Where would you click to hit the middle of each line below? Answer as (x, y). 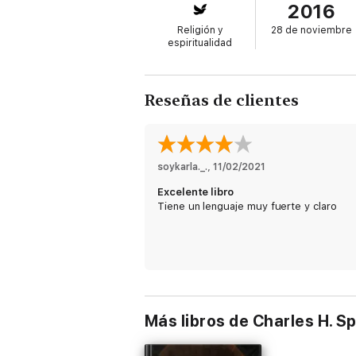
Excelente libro (196, 192)
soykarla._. (182, 167)
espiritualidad (200, 43)
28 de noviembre (311, 30)
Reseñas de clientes (222, 100)
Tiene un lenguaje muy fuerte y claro (247, 206)
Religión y (200, 30)
